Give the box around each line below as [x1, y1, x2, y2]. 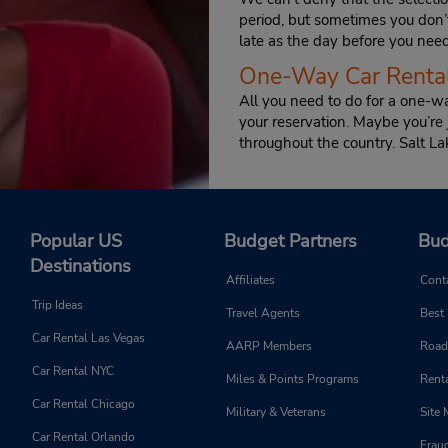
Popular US [30, 229, 122, 254]
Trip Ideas [32, 297, 83, 314]
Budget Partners [224, 229, 357, 254]
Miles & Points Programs [226, 371, 359, 388]
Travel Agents [226, 305, 300, 322]
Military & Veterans [226, 404, 326, 421]
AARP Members [226, 338, 312, 355]
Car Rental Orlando [32, 429, 135, 446]
